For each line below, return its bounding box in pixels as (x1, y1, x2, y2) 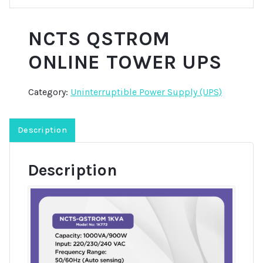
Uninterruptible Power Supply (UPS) (70, 86, 222, 97)
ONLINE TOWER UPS (28, 50, 222, 74)
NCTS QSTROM (28, 26, 171, 50)
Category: (28, 86, 70, 97)
